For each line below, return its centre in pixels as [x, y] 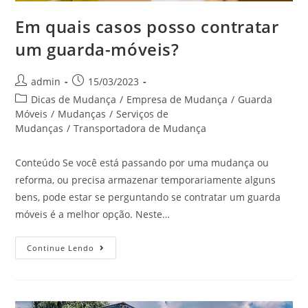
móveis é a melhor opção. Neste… [93, 214]
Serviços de [143, 114]
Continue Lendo [61, 248]
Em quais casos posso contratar [147, 27]
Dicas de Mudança [74, 100]
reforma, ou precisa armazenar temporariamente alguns [146, 180]
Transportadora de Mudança [140, 129]
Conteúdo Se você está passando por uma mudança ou [142, 163]
